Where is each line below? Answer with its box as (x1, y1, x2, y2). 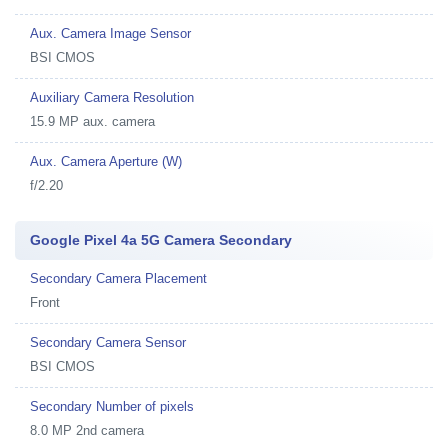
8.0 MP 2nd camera (30, 423, 144, 438)
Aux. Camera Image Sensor (30, 26, 191, 41)
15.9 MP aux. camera (30, 114, 155, 129)
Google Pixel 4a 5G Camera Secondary (30, 232, 292, 248)
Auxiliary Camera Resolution (30, 90, 194, 105)
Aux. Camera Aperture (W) (30, 154, 182, 169)
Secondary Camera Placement (30, 271, 207, 286)
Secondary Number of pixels (30, 399, 194, 414)
